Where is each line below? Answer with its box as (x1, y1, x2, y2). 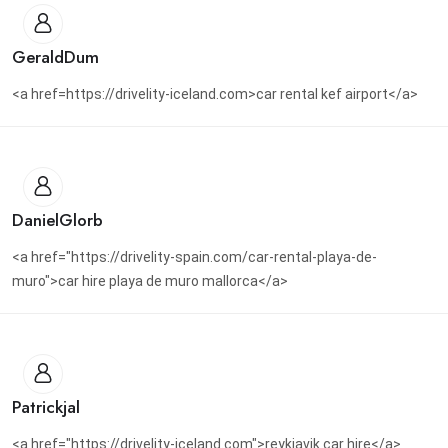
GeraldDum (12, 45, 99, 70)
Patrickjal (12, 395, 80, 420)
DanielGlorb (12, 208, 103, 233)
